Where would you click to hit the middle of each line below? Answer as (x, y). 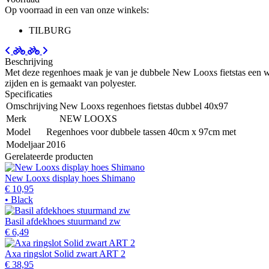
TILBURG (50, 30)
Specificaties (29, 94)
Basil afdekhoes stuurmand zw (63, 221)
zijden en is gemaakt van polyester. (71, 83)
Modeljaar (25, 144)
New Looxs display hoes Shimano (70, 178)
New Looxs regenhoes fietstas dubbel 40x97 (144, 106)
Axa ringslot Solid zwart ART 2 (65, 253)
